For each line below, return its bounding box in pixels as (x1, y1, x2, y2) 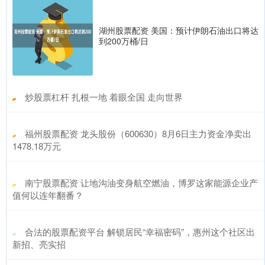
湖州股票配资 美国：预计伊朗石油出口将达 (99, 24, 258, 36)
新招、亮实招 (12, 237, 66, 250)
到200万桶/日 (99, 34, 148, 47)
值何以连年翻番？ (12, 188, 83, 201)
